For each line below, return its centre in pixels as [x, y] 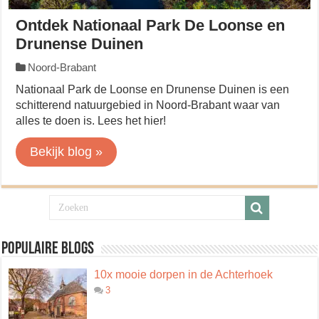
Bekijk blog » [67, 152]
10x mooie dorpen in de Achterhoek [184, 274]
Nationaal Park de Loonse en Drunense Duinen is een [153, 89]
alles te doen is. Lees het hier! [91, 121]
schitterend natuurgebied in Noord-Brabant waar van [148, 105]
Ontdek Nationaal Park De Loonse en [151, 25]
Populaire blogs [48, 249]
